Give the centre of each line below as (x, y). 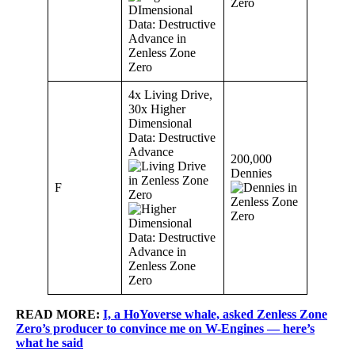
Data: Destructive (172, 138)
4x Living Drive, (170, 95)
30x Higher (157, 109)
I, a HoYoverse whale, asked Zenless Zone (215, 315)
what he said (50, 343)
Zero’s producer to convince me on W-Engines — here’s (165, 329)
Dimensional (160, 124)
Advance (151, 152)
